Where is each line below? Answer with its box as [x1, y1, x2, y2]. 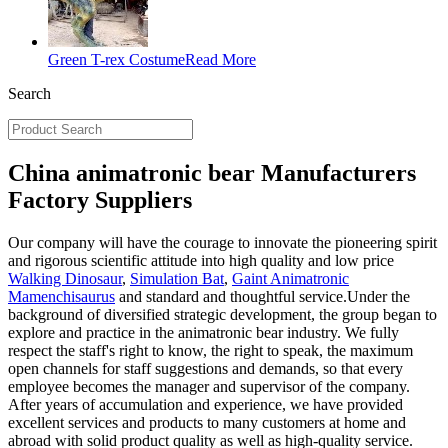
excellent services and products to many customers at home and [8, 413, 406, 431]
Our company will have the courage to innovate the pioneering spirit [8, 233, 437, 251]
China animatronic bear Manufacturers [8, 159, 416, 186]
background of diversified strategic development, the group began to [8, 305, 437, 323]
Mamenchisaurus [8, 287, 115, 305]
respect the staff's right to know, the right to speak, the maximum [8, 341, 413, 359]
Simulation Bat [130, 269, 224, 287]
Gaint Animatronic [232, 269, 349, 287]
